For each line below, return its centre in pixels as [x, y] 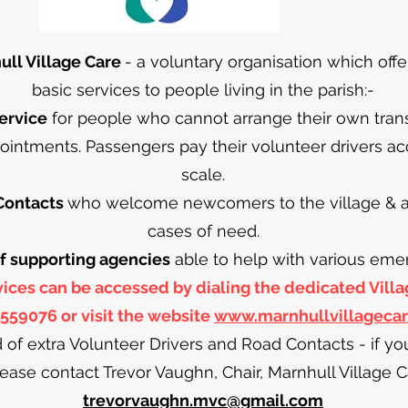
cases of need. [203, 231]
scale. [203, 174]
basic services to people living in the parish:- [203, 90]
